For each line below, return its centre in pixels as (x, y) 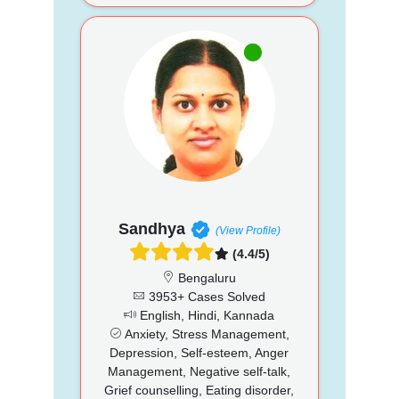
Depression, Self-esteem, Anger (199, 352)
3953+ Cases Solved (206, 296)
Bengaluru (206, 277)
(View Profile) (248, 230)
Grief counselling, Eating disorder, (199, 390)
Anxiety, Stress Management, (205, 334)
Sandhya (151, 228)
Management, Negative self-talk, (199, 371)
